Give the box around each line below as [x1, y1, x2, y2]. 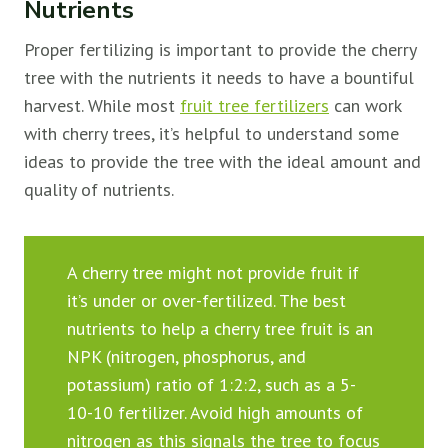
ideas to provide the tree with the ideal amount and [24, 150, 421, 174]
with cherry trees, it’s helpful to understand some [24, 122, 399, 146]
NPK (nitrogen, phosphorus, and [66, 344, 306, 368]
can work [329, 94, 401, 118]
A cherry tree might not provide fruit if [66, 260, 359, 284]
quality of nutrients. [24, 178, 174, 202]
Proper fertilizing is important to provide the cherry [24, 38, 416, 62]
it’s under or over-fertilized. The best [66, 288, 346, 312]
